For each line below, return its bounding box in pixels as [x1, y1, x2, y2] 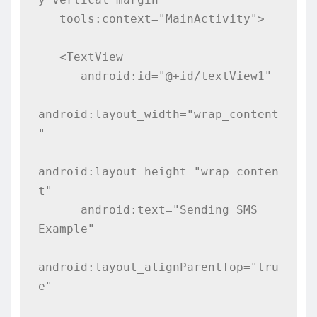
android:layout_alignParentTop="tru [38, 260, 279, 274]
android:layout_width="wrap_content [38, 107, 279, 121]
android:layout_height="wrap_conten [38, 164, 279, 178]
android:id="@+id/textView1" [38, 69, 81, 83]
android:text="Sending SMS [38, 202, 81, 217]
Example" [38, 221, 95, 236]
